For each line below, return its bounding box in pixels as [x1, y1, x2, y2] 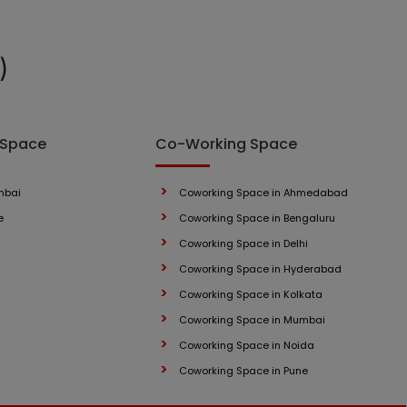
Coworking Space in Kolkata [178, 287, 323, 302]
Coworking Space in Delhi [178, 236, 308, 251]
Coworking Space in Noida [178, 338, 314, 352]
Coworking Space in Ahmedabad [178, 185, 348, 200]
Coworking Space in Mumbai [178, 313, 325, 327]
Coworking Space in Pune [178, 363, 308, 378]
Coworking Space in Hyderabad [178, 262, 342, 276]
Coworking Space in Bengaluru [178, 211, 335, 225]
